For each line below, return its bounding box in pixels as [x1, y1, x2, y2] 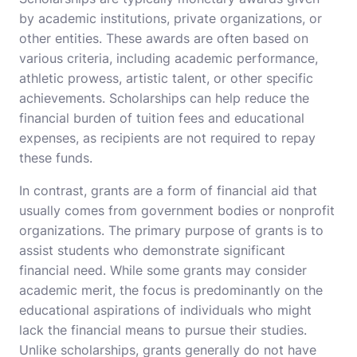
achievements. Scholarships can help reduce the [19, 90, 309, 107]
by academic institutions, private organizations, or [19, 10, 322, 27]
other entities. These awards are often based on [19, 30, 308, 47]
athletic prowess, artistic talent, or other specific [19, 70, 313, 87]
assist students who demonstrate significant [19, 242, 285, 259]
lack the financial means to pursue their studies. [19, 322, 307, 339]
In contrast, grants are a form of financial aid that [19, 182, 317, 199]
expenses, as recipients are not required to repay [19, 130, 316, 147]
